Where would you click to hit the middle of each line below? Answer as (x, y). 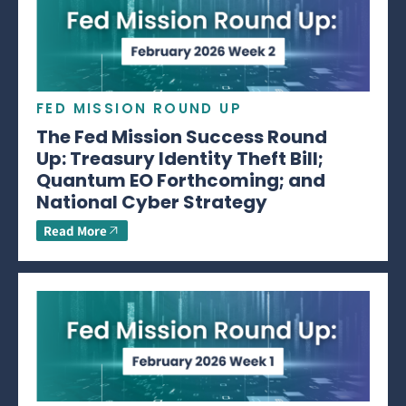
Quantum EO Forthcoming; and (181, 180)
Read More (75, 231)
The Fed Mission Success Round (182, 137)
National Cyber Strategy (152, 202)
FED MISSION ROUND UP (139, 108)
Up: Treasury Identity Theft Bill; (180, 159)
